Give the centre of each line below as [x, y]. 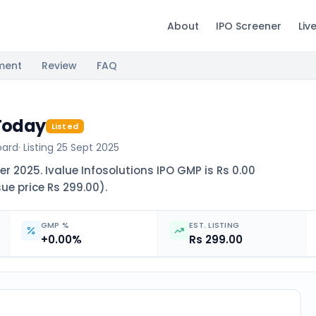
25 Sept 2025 [88, 147]
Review [59, 66]
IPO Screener [249, 26]
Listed [65, 126]
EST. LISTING [214, 225]
